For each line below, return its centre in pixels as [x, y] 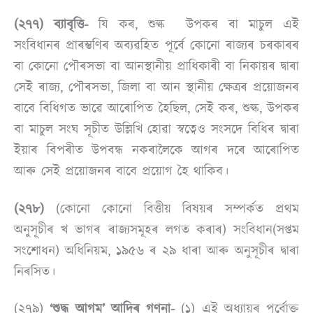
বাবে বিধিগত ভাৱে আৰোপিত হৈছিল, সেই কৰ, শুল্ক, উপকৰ [156, 109]
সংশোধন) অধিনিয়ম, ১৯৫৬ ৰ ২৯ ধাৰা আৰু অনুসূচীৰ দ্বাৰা [156, 250]
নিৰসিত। [35, 271]
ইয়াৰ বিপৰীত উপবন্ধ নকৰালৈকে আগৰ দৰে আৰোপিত [156, 151]
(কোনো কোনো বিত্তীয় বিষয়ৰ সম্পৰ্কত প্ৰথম [177, 209]
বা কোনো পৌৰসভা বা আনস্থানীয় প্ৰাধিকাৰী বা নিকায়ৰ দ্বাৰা [156, 67]
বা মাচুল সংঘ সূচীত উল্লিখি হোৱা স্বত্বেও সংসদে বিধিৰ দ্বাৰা [156, 130]
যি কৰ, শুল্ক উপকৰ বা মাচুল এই [194, 25]
